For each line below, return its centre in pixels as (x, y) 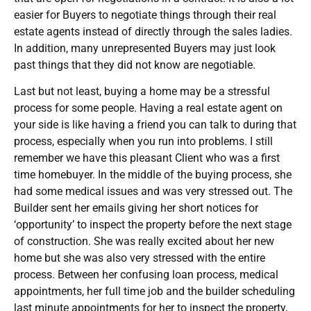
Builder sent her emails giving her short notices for (136, 208)
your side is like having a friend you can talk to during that (155, 124)
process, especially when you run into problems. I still (143, 141)
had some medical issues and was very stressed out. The (153, 191)
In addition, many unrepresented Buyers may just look (145, 48)
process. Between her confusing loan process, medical (146, 274)
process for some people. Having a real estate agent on (148, 108)
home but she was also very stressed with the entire (140, 258)
